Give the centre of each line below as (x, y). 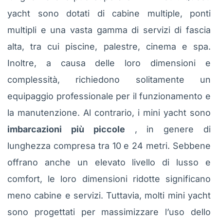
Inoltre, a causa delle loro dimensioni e (109, 63)
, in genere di (168, 129)
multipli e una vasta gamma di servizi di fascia (109, 30)
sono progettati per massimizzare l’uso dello (109, 212)
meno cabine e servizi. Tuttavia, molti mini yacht (109, 195)
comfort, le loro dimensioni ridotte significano (109, 179)
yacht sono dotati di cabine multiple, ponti (109, 13)
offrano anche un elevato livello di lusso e (109, 162)
